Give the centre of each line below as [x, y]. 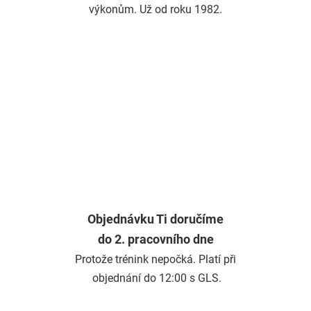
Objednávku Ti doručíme [155, 219]
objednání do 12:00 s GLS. [155, 278]
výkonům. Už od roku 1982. [155, 9]
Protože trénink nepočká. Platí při [155, 259]
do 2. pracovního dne [155, 239]
